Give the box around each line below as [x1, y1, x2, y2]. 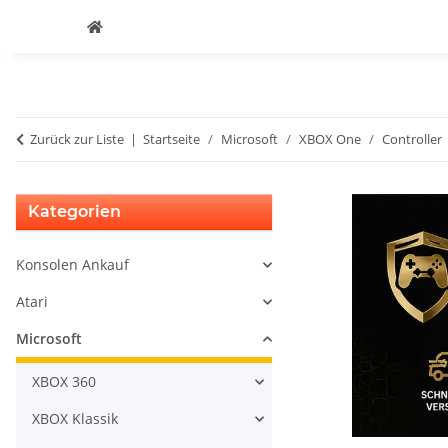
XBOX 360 [32, 372, 96, 391]
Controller [382, 130, 442, 148]
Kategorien [28, 202, 121, 221]
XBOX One [299, 130, 361, 148]
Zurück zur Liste [30, 130, 124, 148]
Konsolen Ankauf [16, 255, 129, 274]
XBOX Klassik [32, 409, 118, 428]
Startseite [143, 130, 200, 148]
